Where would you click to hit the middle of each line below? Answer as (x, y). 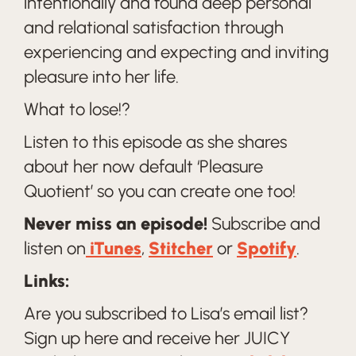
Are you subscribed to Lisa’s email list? (166, 313)
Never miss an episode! (118, 224)
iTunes (114, 248)
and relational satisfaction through (154, 27)
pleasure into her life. (103, 77)
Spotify (267, 248)
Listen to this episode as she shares (155, 142)
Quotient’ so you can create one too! (160, 191)
